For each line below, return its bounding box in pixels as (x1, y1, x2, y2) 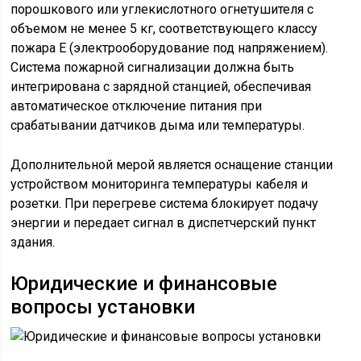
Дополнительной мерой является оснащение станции (10, 157, 334, 172)
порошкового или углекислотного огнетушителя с (10, 2, 314, 17)
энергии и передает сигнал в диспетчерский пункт (10, 215, 317, 230)
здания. (10, 234, 56, 250)
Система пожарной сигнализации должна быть (10, 60, 295, 75)
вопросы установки (10, 296, 196, 318)
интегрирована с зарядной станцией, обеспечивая (10, 79, 312, 94)
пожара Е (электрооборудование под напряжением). (10, 40, 329, 56)
